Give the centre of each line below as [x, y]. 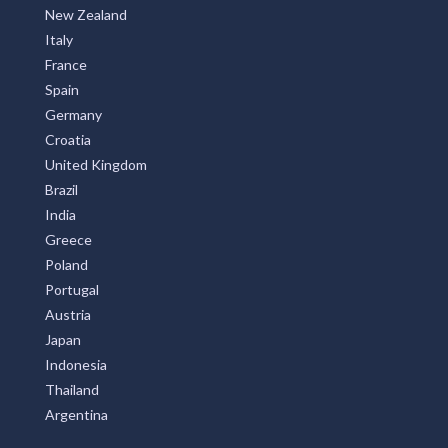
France [66, 78]
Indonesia [76, 378]
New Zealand [86, 28]
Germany [73, 128]
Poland [66, 278]
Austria [68, 328]
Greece [68, 253]
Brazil [61, 203]
